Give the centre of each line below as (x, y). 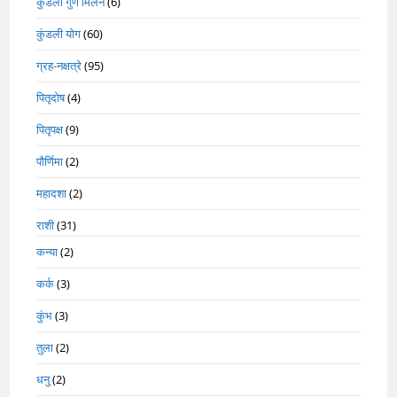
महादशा (52, 193)
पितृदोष (51, 97)
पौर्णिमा (50, 161)
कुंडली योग (59, 33)
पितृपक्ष (50, 129)
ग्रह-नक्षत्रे (59, 65)
